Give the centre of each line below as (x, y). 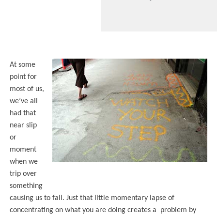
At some (23, 65)
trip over (23, 174)
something (26, 186)
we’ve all (24, 101)
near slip (23, 125)
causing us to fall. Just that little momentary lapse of (92, 198)
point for (23, 77)
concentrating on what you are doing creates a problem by (103, 210)
